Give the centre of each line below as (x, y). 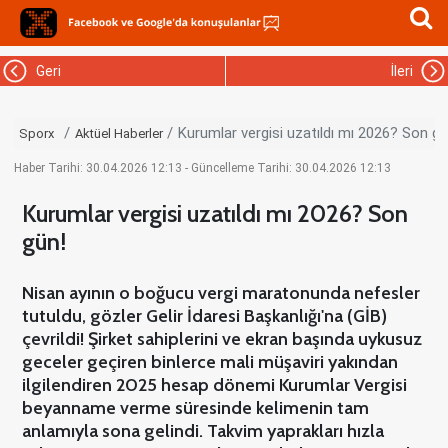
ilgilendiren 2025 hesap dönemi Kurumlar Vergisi (214, 385)
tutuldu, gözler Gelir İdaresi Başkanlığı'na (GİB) (204, 316)
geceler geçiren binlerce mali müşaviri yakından (209, 362)
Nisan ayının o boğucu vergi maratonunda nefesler (220, 293)
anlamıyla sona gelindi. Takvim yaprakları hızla (202, 431)
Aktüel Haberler (118, 134)
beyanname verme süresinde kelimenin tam (195, 408)
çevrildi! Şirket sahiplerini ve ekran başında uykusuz (221, 339)
